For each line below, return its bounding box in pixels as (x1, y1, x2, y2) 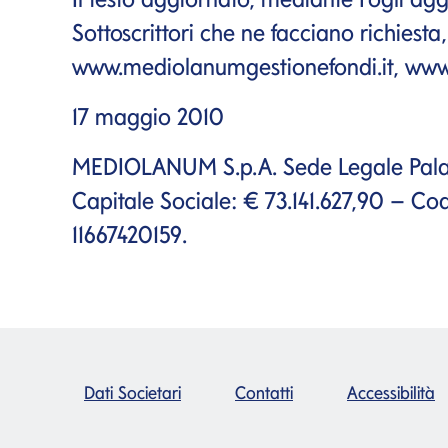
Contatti (235, 381, 293, 403)
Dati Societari (84, 381, 181, 403)
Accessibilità (347, 381, 435, 403)
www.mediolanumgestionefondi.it (72, 51, 393, 81)
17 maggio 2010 (72, 101, 224, 131)
